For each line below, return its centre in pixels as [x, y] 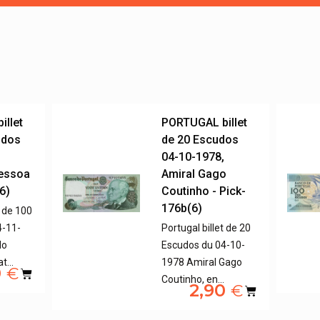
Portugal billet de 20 [206, 228]
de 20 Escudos [200, 140]
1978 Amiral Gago [202, 262]
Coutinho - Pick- [204, 191]
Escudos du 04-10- [204, 245]
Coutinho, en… [193, 280]
